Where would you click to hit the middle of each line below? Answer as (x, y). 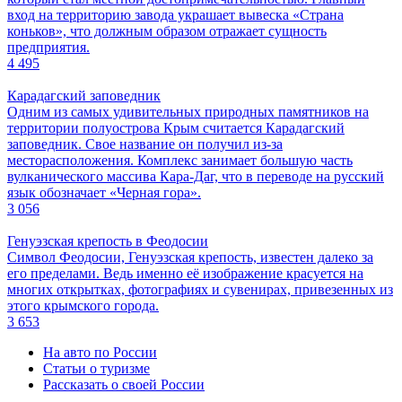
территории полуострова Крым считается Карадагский (176, 127)
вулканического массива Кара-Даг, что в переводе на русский (196, 176)
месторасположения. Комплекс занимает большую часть (180, 160)
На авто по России (100, 352)
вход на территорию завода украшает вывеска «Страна (175, 14)
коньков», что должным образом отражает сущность (167, 31)
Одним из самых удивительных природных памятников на (188, 111)
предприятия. (48, 47)
